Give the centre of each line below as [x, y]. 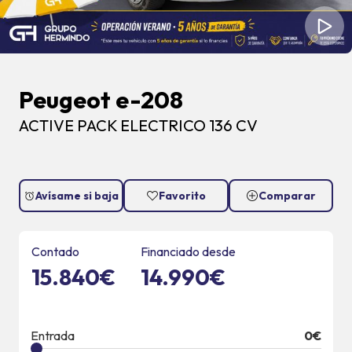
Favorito [182, 196]
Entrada [53, 336]
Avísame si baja [77, 196]
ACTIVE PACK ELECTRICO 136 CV [138, 126]
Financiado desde [188, 252]
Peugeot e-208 [101, 100]
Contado [55, 252]
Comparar [287, 196]
